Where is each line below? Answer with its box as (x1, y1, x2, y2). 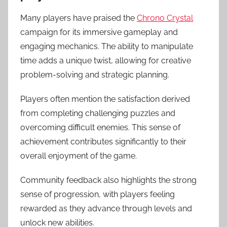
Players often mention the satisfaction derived (20, 94, 190, 104)
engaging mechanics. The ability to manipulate (20, 41, 193, 51)
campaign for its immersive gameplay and (20, 27, 178, 37)
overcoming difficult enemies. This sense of (20, 122, 180, 132)
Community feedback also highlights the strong (20, 175, 197, 185)
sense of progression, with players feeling (20, 189, 175, 199)
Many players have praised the (20, 13, 137, 23)
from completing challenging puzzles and (20, 108, 175, 118)
